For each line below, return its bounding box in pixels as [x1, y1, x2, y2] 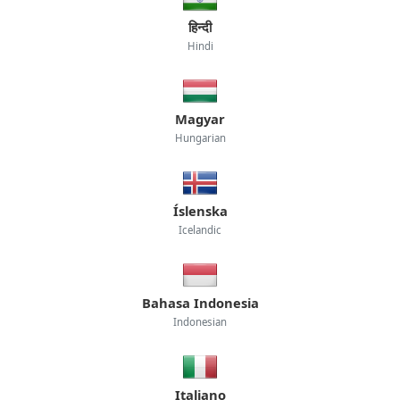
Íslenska [172, 201, 228, 220]
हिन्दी [188, 17, 212, 36]
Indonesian [173, 314, 227, 329]
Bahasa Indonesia [141, 293, 259, 312]
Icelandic [179, 222, 221, 237]
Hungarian [174, 130, 226, 145]
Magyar [175, 109, 225, 128]
